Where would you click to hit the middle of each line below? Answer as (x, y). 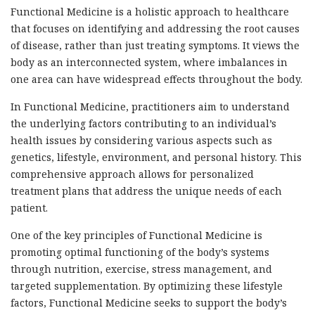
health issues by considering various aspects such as (141, 141)
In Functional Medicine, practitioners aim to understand (150, 107)
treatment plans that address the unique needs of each (146, 191)
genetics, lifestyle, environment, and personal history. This (156, 157)
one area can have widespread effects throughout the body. (156, 79)
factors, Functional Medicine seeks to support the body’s (149, 303)
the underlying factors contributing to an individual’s (143, 124)
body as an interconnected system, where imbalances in (149, 63)
